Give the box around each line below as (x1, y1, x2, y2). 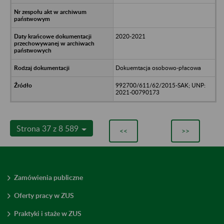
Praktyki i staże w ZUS (14, 208, 81, 217)
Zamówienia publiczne (14, 172, 83, 181)
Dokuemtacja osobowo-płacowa (115, 63, 201, 71)
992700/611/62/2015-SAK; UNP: (115, 81, 205, 89)
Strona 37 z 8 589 (16, 123, 80, 133)
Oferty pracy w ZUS (14, 190, 74, 199)
